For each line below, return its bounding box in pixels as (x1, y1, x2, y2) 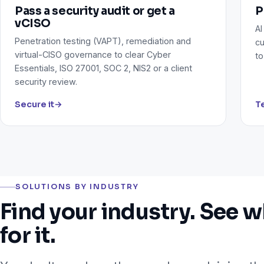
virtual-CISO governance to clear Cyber (15, 49, 171, 60)
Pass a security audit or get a (15, 4, 175, 18)
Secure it (15, 99, 54, 110)
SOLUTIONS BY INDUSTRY (15, 182, 139, 192)
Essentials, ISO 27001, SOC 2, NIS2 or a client (15, 63, 192, 73)
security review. (15, 77, 77, 87)
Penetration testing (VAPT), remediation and (15, 36, 191, 46)
